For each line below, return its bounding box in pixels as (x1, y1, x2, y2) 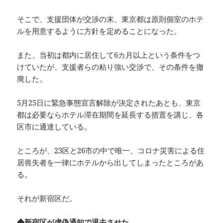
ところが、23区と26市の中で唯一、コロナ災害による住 (17, 145, 205, 156)
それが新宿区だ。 (17, 193, 77, 204)
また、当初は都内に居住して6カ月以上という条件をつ (17, 50, 201, 60)
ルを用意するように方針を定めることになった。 (17, 26, 182, 36)
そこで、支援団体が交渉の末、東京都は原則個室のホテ (17, 14, 204, 24)
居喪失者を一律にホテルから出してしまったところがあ (17, 157, 204, 168)
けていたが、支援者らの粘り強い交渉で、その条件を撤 (17, 62, 204, 72)
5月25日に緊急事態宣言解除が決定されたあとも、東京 (17, 98, 201, 108)
